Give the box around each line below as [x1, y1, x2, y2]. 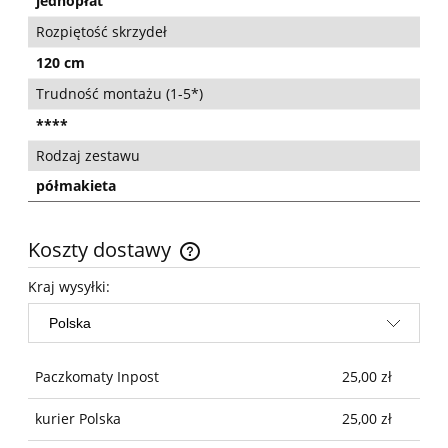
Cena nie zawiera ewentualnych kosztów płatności [48, 252, 344, 271]
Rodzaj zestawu [36, 146, 140, 166]
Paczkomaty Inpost [35, 367, 159, 387]
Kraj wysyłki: [28, 277, 110, 296]
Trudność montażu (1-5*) [36, 84, 203, 104]
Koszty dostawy [28, 236, 176, 264]
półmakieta [36, 176, 116, 196]
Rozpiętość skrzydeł [36, 22, 167, 42]
